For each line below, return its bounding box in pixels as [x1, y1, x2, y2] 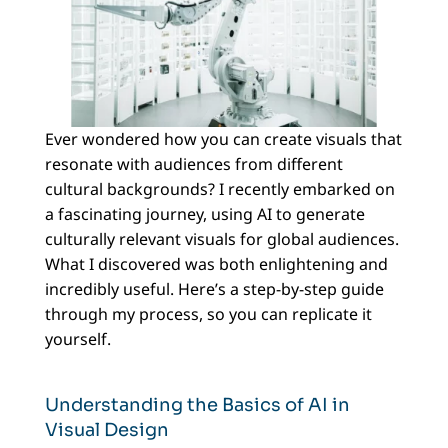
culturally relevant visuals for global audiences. [44, 228, 399, 251]
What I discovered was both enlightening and [44, 253, 388, 276]
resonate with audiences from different [44, 153, 343, 176]
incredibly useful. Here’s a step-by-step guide [44, 278, 384, 301]
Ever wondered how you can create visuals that [44, 128, 402, 151]
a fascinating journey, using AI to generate [44, 203, 365, 226]
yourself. [44, 328, 111, 351]
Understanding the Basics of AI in [44, 394, 350, 417]
